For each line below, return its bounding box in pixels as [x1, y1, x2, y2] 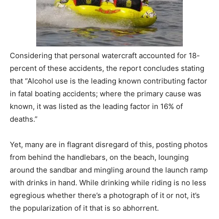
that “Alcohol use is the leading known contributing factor [10, 76, 207, 86]
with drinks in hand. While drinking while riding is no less [10, 177, 206, 187]
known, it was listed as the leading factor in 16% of [10, 101, 183, 111]
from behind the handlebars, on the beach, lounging [10, 152, 189, 162]
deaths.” [10, 114, 38, 124]
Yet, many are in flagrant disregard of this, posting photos [10, 139, 208, 149]
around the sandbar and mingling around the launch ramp [10, 165, 208, 175]
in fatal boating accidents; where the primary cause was [10, 88, 201, 98]
